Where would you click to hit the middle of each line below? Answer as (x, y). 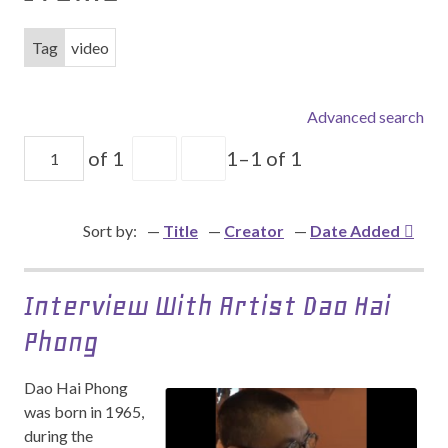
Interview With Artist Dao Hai (207, 305)
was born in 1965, (84, 411)
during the (58, 435)
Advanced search (365, 116)
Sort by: (110, 230)
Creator (254, 230)
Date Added (355, 230)
